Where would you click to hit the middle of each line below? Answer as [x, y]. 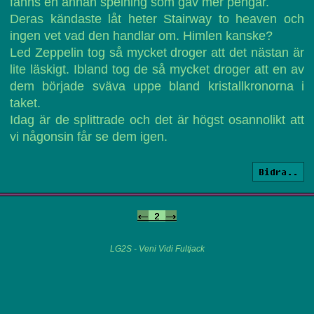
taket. [25, 103]
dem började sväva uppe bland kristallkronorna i [157, 86]
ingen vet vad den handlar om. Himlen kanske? [141, 36]
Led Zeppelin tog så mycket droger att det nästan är [157, 53]
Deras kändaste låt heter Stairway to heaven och [157, 19]
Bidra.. [278, 172]
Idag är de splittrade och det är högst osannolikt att [157, 120]
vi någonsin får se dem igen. [89, 137]
